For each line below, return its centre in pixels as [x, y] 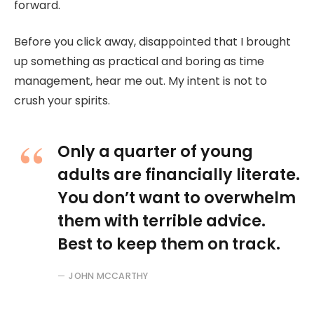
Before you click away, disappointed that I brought [152, 42]
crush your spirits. [62, 101]
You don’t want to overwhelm [177, 197]
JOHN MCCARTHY [109, 275]
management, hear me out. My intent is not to [141, 81]
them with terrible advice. [162, 220]
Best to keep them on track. [169, 244]
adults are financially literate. [179, 174]
